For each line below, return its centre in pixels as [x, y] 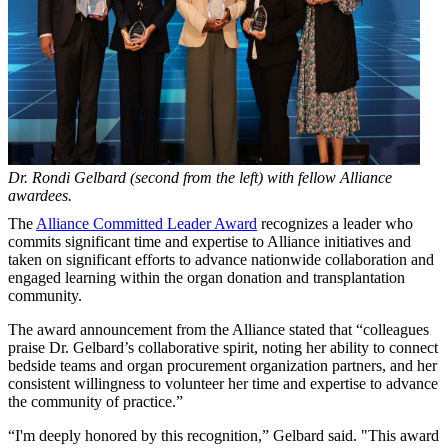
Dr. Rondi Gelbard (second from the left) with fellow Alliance [200, 177]
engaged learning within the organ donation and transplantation [206, 277]
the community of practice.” [95, 401]
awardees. [40, 195]
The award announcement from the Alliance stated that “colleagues [218, 329]
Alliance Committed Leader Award [146, 223]
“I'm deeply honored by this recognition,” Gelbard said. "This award [223, 435]
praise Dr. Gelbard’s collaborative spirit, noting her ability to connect [223, 347]
